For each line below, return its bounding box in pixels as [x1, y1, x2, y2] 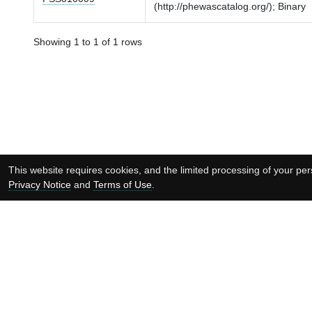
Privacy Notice [8, 179, 71, 190]
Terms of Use [93, 179, 152, 190]
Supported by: [43, 292, 106, 303]
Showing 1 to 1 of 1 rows [33, 36, 142, 47]
